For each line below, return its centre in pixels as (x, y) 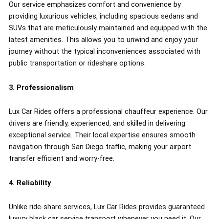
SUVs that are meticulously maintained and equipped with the (108, 28)
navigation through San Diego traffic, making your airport (100, 147)
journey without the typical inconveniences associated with (104, 51)
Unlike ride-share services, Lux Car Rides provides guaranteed (107, 207)
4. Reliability (30, 183)
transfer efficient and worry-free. (61, 159)
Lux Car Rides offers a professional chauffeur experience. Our (108, 112)
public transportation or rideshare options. (77, 63)
